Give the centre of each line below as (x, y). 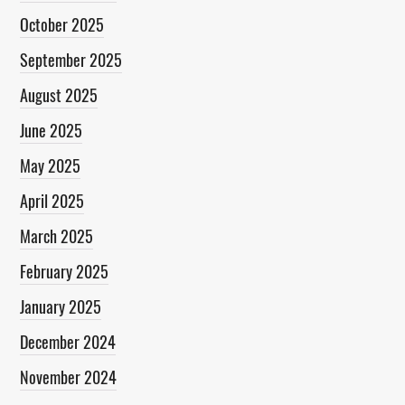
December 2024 (68, 342)
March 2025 (57, 236)
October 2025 (62, 25)
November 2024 (69, 377)
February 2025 (65, 272)
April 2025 (52, 201)
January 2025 (61, 307)
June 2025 (52, 131)
